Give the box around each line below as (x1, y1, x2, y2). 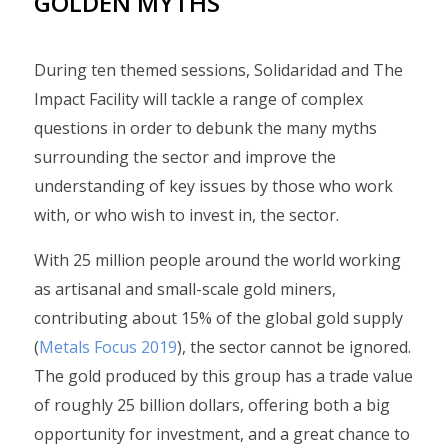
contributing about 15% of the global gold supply (34, 307, 403, 329)
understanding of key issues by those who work (34, 175, 393, 197)
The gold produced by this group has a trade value (34, 365, 413, 387)
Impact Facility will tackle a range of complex (34, 88, 363, 110)
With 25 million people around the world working (34, 249, 401, 271)
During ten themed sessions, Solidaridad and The (34, 59, 403, 81)
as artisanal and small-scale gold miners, (34, 278, 336, 300)
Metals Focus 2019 (39, 336, 177, 358)
